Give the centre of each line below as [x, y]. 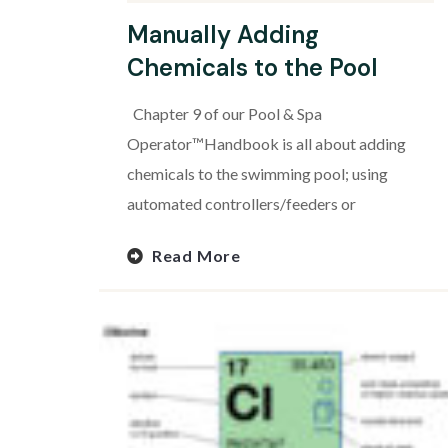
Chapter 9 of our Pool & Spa [224, 114]
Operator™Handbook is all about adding [266, 144]
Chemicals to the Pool [252, 68]
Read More [196, 256]
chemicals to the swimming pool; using [257, 174]
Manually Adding [223, 35]
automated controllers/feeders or [241, 204]
